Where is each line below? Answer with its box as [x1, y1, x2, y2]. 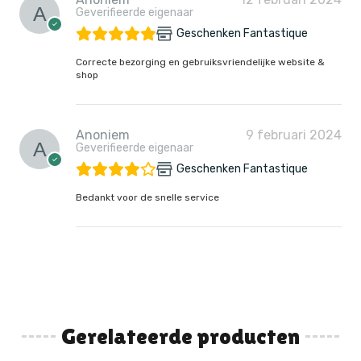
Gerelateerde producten [61, 322, 300, 349]
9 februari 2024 [246, 127, 342, 143]
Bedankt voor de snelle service [76, 191, 219, 203]
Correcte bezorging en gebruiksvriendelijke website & [76, 56, 325, 68]
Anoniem [76, 127, 130, 143]
